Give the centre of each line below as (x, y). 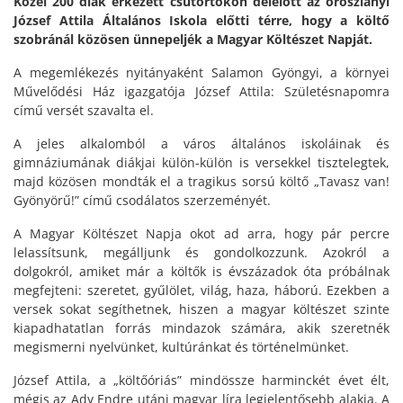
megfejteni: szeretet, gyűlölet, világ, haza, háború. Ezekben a (201, 291)
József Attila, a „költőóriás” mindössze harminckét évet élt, (201, 381)
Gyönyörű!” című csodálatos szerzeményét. (142, 201)
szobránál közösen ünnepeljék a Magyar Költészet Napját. (193, 40)
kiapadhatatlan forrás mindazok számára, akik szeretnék (201, 328)
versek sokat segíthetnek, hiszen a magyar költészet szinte (201, 309)
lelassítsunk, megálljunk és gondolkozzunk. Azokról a (201, 253)
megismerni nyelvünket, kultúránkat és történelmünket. (181, 347)
